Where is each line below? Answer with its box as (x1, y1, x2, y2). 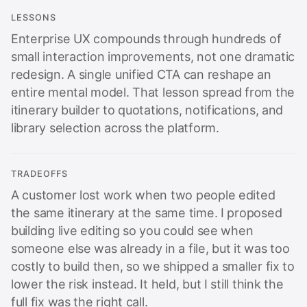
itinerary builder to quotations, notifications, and (11, 98, 284, 113)
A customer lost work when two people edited (11, 183, 275, 198)
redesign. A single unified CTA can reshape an (11, 62, 271, 77)
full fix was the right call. (11, 290, 148, 305)
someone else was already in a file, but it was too (11, 236, 290, 251)
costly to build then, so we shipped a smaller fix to (11, 254, 295, 269)
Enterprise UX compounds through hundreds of (11, 27, 282, 42)
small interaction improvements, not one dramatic (11, 45, 295, 60)
